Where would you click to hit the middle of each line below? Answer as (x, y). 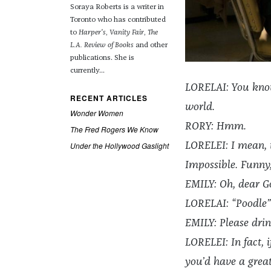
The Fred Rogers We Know (114, 129)
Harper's (92, 33)
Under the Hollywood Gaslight (119, 146)
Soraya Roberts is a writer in (117, 8)
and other (150, 46)
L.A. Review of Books (102, 46)
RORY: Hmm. (215, 127)
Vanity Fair (126, 33)
